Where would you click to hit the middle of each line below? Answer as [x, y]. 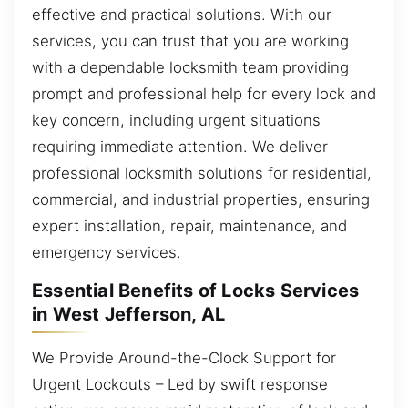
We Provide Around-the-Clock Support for [184, 357]
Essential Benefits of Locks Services [196, 291]
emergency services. [107, 252]
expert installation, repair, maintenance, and [189, 225]
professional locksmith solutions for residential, [202, 173]
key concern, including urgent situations [176, 120]
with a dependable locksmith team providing [190, 67]
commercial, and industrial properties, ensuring [201, 199]
